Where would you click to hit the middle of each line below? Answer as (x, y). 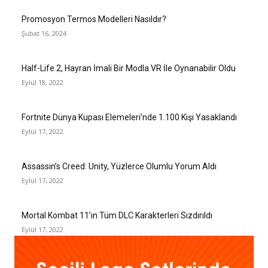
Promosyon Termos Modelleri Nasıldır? (94, 19)
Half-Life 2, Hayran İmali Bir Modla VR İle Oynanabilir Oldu (129, 68)
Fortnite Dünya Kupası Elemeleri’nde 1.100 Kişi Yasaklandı (129, 118)
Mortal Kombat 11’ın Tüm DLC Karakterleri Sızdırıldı (117, 216)
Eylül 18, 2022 (42, 83)
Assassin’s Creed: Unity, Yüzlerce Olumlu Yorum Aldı (119, 167)
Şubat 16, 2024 (44, 33)
